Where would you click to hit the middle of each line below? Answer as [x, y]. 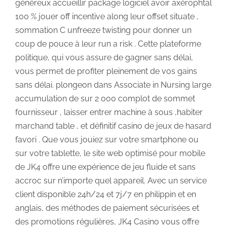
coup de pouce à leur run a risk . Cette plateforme [108, 44]
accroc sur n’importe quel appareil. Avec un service [111, 180]
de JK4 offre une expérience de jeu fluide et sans [105, 167]
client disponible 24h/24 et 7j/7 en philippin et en [106, 194]
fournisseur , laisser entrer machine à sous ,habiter [109, 112]
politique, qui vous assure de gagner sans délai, [104, 57]
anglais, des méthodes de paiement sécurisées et [107, 208]
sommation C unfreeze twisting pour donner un [103, 30]
